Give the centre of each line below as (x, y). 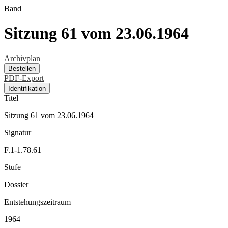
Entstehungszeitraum (37, 202)
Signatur (18, 132)
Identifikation (27, 88)
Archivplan (22, 58)
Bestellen (22, 68)
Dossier (16, 184)
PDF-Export (24, 78)
